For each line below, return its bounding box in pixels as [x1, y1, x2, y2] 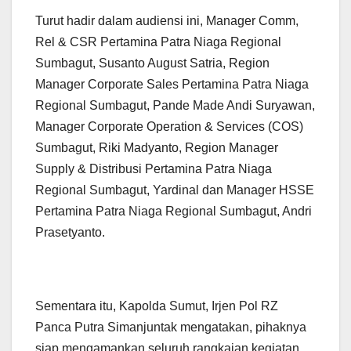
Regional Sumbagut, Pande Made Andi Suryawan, [35, 99, 315, 113]
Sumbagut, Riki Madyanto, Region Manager [35, 141, 278, 155]
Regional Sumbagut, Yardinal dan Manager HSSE [35, 183, 314, 197]
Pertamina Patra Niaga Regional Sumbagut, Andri [35, 204, 312, 219]
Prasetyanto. [35, 226, 105, 240]
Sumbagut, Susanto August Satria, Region [35, 56, 270, 71]
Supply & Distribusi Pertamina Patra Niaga [35, 162, 272, 176]
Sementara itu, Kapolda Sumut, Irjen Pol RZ [35, 299, 278, 313]
